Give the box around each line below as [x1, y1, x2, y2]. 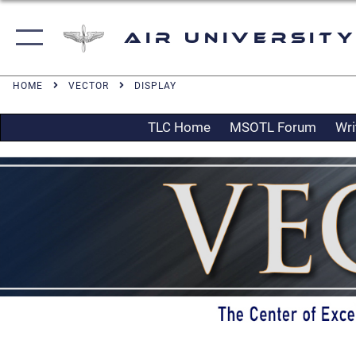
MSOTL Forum [229, 118, 316, 135]
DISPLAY [134, 80, 176, 91]
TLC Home [147, 118, 211, 135]
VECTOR [68, 80, 109, 91]
